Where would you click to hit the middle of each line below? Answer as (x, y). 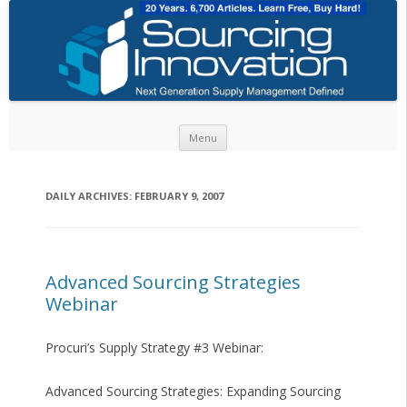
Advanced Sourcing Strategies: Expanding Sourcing (193, 392)
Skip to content (272, 131)
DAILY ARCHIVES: (89, 196)
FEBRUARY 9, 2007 (179, 196)
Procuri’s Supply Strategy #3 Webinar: (154, 348)
